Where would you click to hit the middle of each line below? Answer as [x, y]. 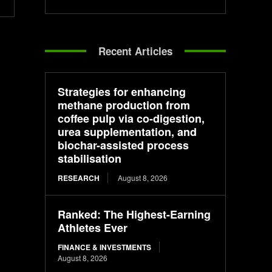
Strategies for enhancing [122, 91]
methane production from [124, 105]
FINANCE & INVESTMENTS [105, 247]
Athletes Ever [93, 227]
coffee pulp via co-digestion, [131, 118]
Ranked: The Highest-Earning [134, 214]
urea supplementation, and [127, 131]
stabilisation [90, 158]
